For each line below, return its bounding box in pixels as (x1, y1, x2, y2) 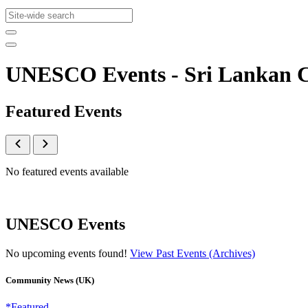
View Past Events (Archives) (130, 247, 255, 259)
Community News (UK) (5, 274, 94, 285)
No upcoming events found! (5, 247, 130, 259)
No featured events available (5, 165, 129, 177)
